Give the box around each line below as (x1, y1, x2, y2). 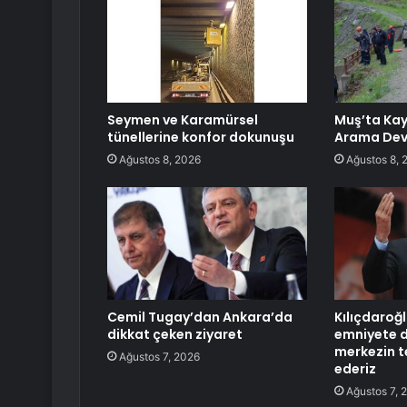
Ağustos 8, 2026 (119, 153, 201, 167)
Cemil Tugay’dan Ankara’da (107, 308, 293, 327)
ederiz (333, 360, 376, 379)
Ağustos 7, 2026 (119, 350, 200, 364)
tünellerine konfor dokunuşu (107, 128, 294, 147)
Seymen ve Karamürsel (107, 111, 258, 130)
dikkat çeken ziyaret (107, 325, 243, 344)
